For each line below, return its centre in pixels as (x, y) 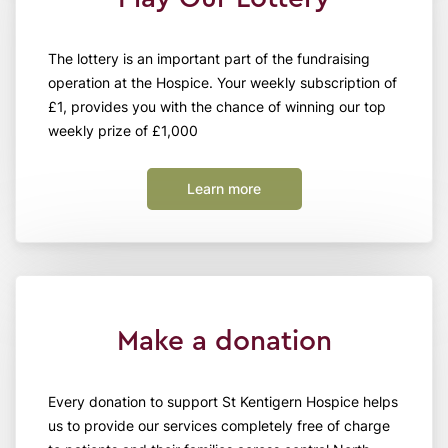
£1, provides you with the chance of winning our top (217, 107)
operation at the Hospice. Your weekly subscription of (222, 83)
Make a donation (224, 341)
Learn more (224, 189)
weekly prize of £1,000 (123, 131)
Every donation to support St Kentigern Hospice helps (223, 402)
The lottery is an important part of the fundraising (209, 59)
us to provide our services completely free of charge (219, 426)
